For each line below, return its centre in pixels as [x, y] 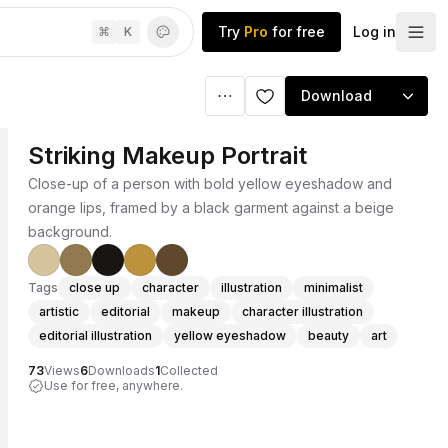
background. [70, 231]
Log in [374, 31]
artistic [59, 311]
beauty [328, 335]
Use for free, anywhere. [113, 385]
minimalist [333, 287]
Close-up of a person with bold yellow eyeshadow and [210, 183]
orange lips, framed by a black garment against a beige [211, 207]
